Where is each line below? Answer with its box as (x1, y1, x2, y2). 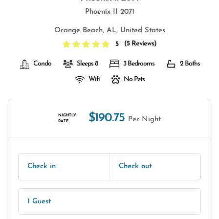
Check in (27, 163, 56, 170)
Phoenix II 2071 (85, 8, 134, 16)
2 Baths (179, 60, 200, 67)
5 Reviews (127, 40, 154, 47)
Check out (119, 163, 152, 170)
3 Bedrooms (123, 60, 154, 67)
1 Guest (27, 198, 51, 205)
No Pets (123, 76, 145, 83)
